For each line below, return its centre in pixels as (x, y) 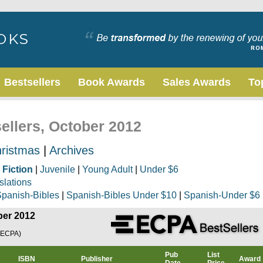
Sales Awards (197, 82)
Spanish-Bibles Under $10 (122, 195)
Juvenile (58, 169)
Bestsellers (32, 82)
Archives (72, 150)
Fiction (18, 169)
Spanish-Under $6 (222, 195)
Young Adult (107, 169)
